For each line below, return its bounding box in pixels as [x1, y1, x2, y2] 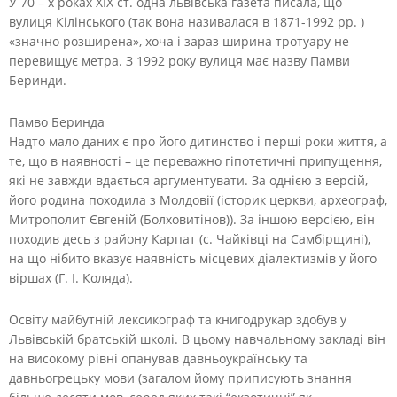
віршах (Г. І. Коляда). [9, 269, 133, 286]
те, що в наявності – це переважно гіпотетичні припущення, [9, 152, 382, 169]
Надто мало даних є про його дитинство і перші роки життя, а [9, 132, 387, 150]
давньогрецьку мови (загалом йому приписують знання [9, 369, 352, 386]
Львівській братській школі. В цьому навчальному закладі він [9, 330, 385, 347]
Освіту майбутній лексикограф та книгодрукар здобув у [9, 310, 346, 328]
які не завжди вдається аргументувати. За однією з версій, [9, 171, 368, 189]
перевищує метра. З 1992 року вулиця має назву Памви [9, 51, 350, 69]
